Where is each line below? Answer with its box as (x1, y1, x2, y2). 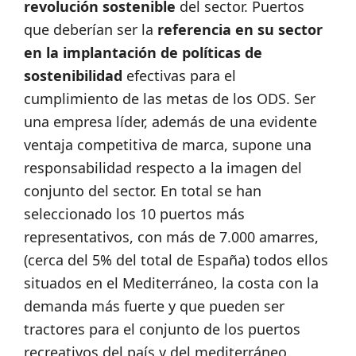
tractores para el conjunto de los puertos (24, 319, 300, 339)
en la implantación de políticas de (24, 42, 262, 62)
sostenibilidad (24, 65, 122, 85)
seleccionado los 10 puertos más (24, 203, 245, 223)
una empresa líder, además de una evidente (24, 111, 317, 131)
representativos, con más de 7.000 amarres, (24, 226, 319, 246)
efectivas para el (122, 65, 236, 85)
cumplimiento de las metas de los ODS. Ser (24, 88, 315, 108)
